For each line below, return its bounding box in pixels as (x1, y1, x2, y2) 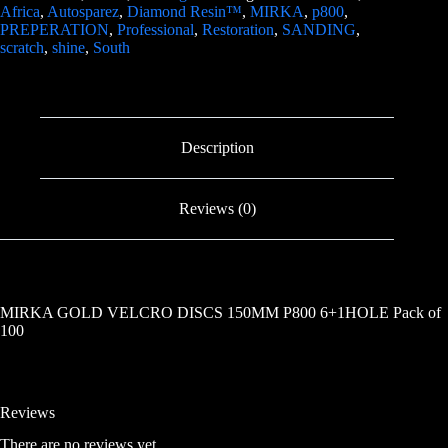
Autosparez (47, 3, 119, 21)
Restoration (202, 21, 274, 39)
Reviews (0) (178, 199, 256, 217)
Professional (117, 21, 194, 39)
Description (180, 139, 254, 157)
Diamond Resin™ (127, 3, 242, 21)
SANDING (282, 21, 356, 39)
